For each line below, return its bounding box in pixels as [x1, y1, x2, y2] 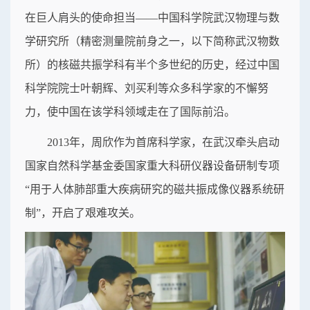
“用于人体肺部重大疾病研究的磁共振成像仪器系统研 [25, 183, 284, 196]
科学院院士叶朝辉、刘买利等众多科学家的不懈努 [25, 82, 268, 95]
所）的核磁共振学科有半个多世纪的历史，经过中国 [25, 59, 280, 71]
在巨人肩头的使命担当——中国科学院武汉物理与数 [25, 12, 280, 24]
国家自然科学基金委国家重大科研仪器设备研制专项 [25, 160, 280, 172]
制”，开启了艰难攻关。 [25, 207, 140, 219]
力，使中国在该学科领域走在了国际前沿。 [25, 106, 235, 118]
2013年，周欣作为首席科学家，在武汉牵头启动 [47, 136, 280, 149]
